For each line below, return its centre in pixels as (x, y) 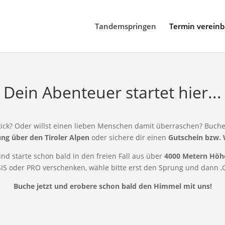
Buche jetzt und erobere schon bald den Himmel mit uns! (113, 186)
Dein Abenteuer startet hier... (113, 92)
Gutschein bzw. (194, 138)
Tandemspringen (125, 26)
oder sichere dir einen (129, 138)
